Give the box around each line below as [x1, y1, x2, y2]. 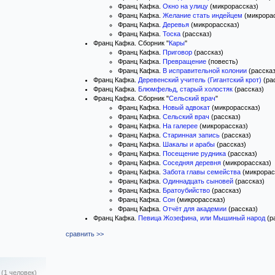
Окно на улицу [163, 2, 208, 10]
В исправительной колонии [163, 67, 247, 74]
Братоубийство [163, 187, 210, 194]
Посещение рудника [163, 150, 226, 157]
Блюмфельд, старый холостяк [138, 85, 233, 93]
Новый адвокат [163, 104, 210, 111]
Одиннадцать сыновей [163, 177, 233, 185]
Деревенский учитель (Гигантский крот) [138, 76, 261, 83]
